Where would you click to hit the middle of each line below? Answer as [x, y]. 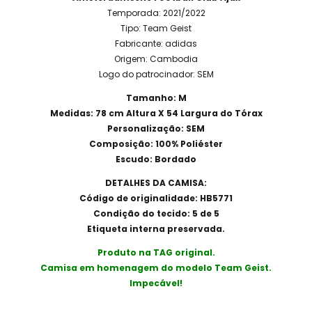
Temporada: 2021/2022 [156, 13]
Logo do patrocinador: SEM [156, 74]
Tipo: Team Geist [156, 28]
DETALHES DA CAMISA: [156, 182]
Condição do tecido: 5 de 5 [156, 213]
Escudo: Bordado [156, 159]
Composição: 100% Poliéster [156, 143]
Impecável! [156, 283]
